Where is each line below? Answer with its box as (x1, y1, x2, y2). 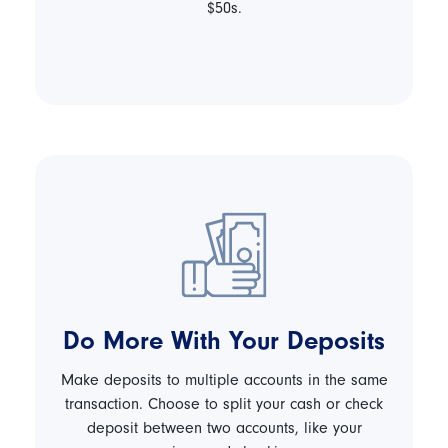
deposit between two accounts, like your (86, 419, 362, 437)
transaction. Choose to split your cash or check (65, 395, 383, 413)
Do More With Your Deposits (63, 326, 385, 356)
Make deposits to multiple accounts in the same (60, 371, 388, 389)
